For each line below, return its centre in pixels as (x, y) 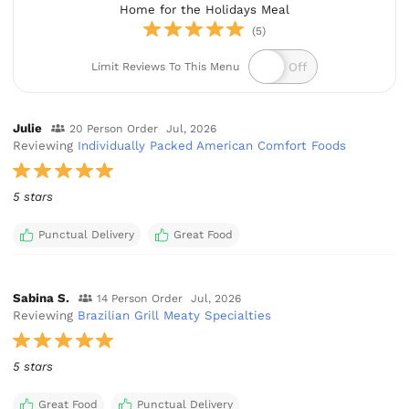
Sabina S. (42, 299)
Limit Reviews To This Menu (165, 67)
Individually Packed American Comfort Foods (212, 145)
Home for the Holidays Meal (204, 9)
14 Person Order (139, 299)
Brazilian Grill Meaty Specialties (175, 316)
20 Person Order (113, 128)
